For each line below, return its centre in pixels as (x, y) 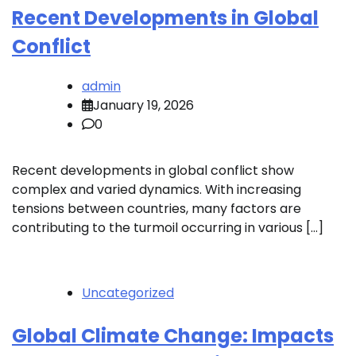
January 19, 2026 (143, 106)
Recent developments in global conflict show (153, 171)
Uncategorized (128, 293)
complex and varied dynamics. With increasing (157, 190)
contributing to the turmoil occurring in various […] (168, 228)
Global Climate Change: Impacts (173, 336)
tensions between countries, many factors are (157, 209)
